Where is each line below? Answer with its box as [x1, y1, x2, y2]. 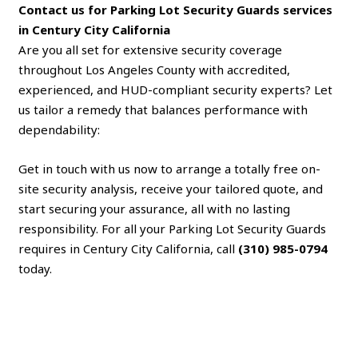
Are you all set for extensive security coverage [18, 41, 283, 58]
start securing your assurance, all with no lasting [18, 200, 291, 217]
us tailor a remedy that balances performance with [18, 101, 308, 117]
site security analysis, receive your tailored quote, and [18, 180, 324, 197]
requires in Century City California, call [18, 240, 239, 257]
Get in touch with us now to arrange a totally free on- [18, 160, 321, 177]
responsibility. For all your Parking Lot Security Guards [18, 220, 327, 237]
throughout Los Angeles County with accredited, [18, 61, 291, 78]
